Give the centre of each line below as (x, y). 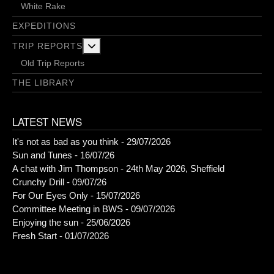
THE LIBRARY (43, 83)
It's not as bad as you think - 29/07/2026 (91, 142)
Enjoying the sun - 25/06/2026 (71, 223)
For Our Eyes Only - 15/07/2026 (76, 196)
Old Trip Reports (53, 63)
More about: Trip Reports (144, 46)
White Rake (43, 6)
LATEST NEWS (47, 122)
